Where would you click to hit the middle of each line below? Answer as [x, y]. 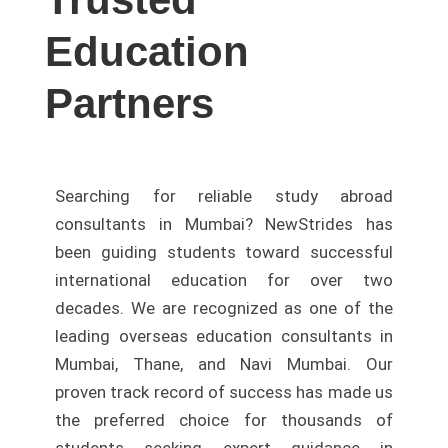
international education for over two [224, 280]
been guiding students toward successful [224, 252]
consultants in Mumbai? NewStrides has [224, 224]
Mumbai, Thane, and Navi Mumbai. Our [224, 364]
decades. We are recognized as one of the [224, 308]
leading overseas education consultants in [224, 336]
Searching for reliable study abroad [224, 196]
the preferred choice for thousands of [224, 420]
